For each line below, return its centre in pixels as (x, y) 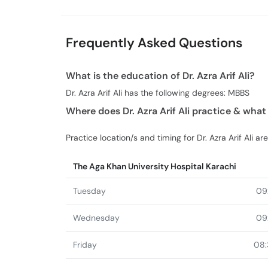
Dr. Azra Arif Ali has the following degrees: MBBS (158, 93)
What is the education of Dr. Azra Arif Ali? (160, 75)
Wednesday (96, 218)
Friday (85, 245)
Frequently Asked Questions (154, 42)
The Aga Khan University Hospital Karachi (155, 166)
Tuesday (89, 191)
